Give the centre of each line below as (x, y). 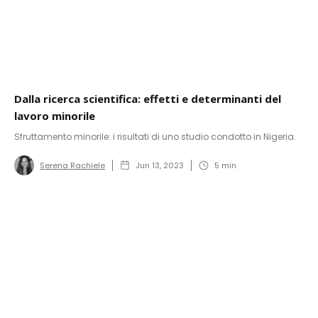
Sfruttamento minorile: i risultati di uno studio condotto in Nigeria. (155, 136)
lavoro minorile (55, 115)
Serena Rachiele (72, 165)
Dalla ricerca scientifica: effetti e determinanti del (148, 98)
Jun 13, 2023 (160, 165)
